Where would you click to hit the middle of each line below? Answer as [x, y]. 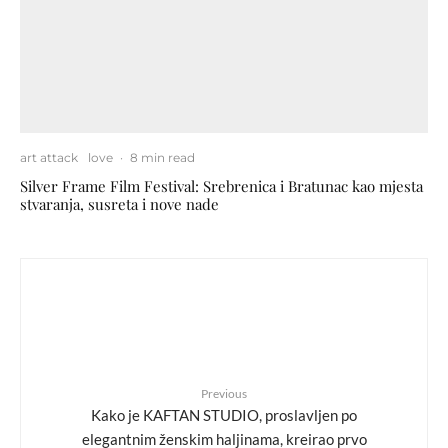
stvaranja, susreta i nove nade [119, 203]
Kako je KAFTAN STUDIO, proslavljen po [224, 414]
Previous [224, 393]
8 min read [162, 157]
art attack [49, 157]
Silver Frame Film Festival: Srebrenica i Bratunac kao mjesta [221, 185]
